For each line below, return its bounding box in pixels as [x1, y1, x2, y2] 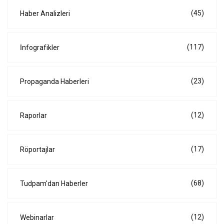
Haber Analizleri [20, 9, 70, 18]
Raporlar [20, 111, 47, 120]
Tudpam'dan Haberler [20, 179, 88, 188]
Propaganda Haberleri [20, 77, 89, 86]
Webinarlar [20, 213, 54, 222]
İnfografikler [20, 43, 59, 52]
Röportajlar [20, 145, 55, 154]
